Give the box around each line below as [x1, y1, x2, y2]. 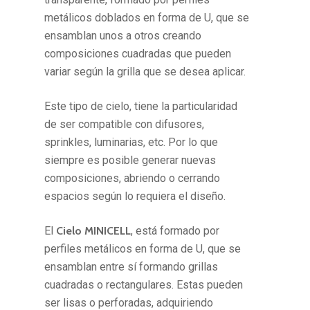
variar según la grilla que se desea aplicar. [44, 65, 246, 79]
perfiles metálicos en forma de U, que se [44, 242, 241, 256]
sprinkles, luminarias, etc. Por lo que [44, 136, 219, 149]
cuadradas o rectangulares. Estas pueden [44, 278, 244, 292]
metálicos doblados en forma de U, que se [44, 11, 250, 25]
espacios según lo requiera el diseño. [44, 190, 226, 203]
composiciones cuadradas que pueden [44, 47, 232, 61]
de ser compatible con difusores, [44, 118, 205, 131]
